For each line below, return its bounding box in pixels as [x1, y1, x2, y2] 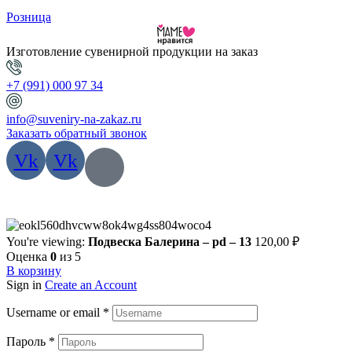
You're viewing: [6, 234, 88, 248]
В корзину [6, 263, 61, 277]
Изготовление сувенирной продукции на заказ [6, 45, 258, 59]
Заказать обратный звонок [6, 126, 147, 141]
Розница [6, 10, 51, 24]
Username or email [6, 305, 103, 319]
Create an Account [45, 277, 137, 291]
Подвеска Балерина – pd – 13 [88, 234, 251, 248]
